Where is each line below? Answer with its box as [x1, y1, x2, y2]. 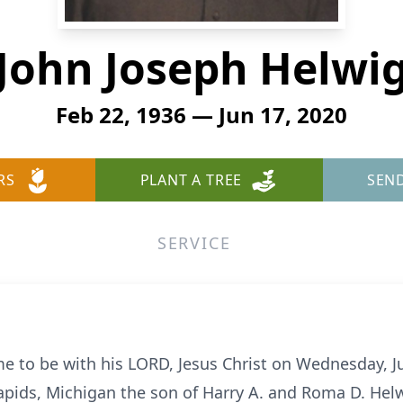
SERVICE [157, 232, 231, 254]
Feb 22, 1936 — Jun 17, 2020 [56, 100, 347, 130]
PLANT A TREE [139, 170, 243, 190]
